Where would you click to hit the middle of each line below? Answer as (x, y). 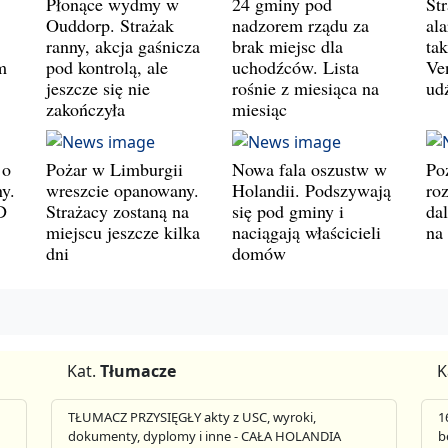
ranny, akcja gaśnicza (123, 46)
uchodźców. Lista (295, 67)
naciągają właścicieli (306, 232)
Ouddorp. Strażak (110, 25)
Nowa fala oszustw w (309, 169)
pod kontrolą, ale (107, 67)
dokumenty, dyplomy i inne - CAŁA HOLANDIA (205, 435)
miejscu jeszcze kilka (123, 232)
